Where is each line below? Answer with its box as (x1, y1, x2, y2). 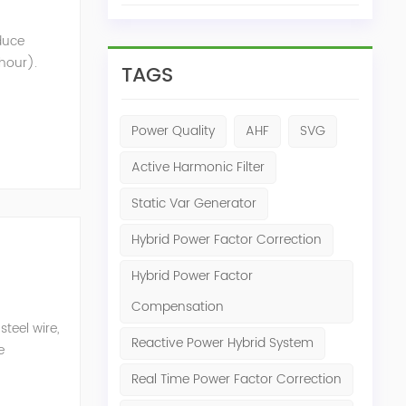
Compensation (130, 295, 224, 317)
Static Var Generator (130, 192, 256, 214)
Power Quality (130, 120, 215, 141)
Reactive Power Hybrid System (130, 332, 314, 353)
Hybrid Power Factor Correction (130, 228, 322, 250)
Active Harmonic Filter (130, 156, 265, 178)
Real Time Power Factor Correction (130, 368, 342, 390)
